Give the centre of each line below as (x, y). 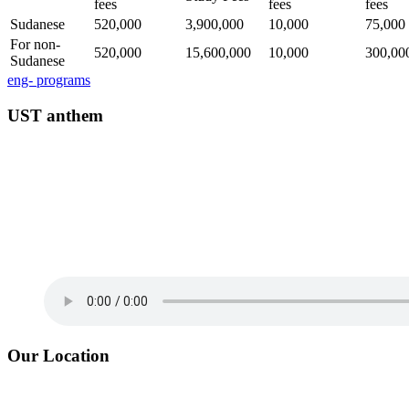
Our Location (58, 356)
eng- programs (49, 79)
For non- (35, 44)
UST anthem (55, 115)
